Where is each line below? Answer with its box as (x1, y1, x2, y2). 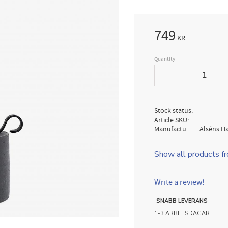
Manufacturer (186, 124, 193, 134)
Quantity (154, 55, 175, 63)
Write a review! (154, 177, 205, 187)
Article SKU (154, 115, 187, 125)
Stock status (154, 106, 191, 116)
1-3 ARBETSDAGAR (154, 209, 210, 217)
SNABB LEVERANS (156, 196, 208, 205)
